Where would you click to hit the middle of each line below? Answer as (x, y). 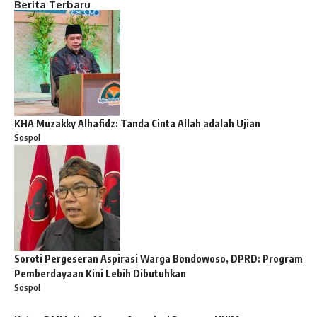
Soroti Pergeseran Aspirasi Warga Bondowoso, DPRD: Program (158, 259)
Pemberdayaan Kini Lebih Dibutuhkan (100, 274)
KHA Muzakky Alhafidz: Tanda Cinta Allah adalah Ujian (137, 124)
